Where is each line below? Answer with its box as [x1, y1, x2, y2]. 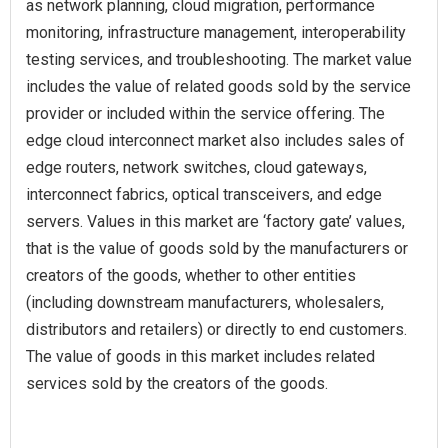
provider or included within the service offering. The [26, 103, 385, 123]
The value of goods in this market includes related [26, 346, 375, 366]
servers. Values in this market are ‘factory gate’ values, [26, 211, 405, 231]
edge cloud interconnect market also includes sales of [26, 130, 405, 150]
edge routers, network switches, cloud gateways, [26, 157, 367, 177]
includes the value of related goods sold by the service [26, 76, 411, 96]
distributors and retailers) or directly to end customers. [26, 319, 407, 339]
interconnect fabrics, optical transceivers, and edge [26, 184, 382, 204]
